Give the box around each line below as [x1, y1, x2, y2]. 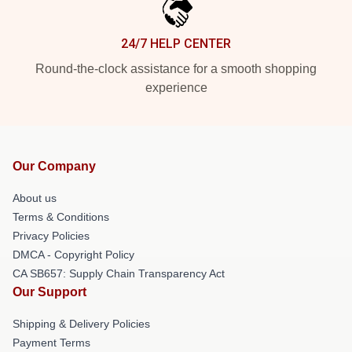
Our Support [13, 284, 86, 299]
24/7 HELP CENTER [121, 35, 231, 51]
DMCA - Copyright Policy [13, 247, 134, 261]
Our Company [13, 159, 96, 173]
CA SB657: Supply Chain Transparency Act [13, 266, 225, 280]
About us [13, 191, 57, 204]
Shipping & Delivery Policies [13, 317, 150, 330]
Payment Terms [13, 335, 90, 349]
